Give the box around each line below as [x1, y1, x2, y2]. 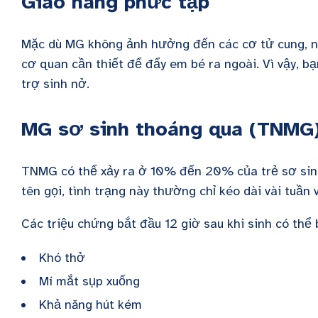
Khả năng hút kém [39, 297, 146, 312]
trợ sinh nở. [21, 76, 93, 92]
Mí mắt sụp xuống [39, 273, 140, 289]
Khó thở [39, 250, 85, 265]
